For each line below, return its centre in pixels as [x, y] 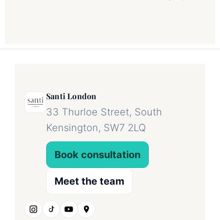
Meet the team [89, 181]
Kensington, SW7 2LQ [96, 128]
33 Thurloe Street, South [104, 112]
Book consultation [97, 155]
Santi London [71, 96]
